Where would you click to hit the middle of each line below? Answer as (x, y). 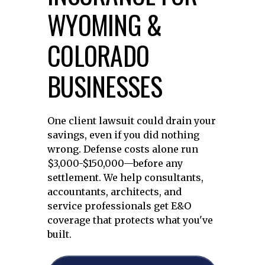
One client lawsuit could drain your (132, 121)
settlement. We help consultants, (125, 177)
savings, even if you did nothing (123, 135)
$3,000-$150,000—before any (115, 163)
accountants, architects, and (114, 192)
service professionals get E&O (119, 206)
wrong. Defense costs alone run (123, 149)
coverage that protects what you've (130, 220)
